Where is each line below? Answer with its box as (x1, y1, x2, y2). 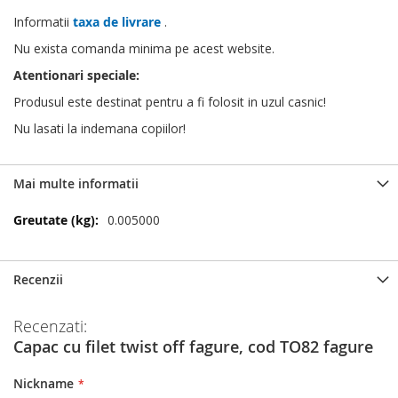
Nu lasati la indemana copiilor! (13, 119, 186, 137)
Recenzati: (13, 314, 87, 337)
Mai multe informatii (13, 174, 139, 192)
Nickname (13, 374, 74, 392)
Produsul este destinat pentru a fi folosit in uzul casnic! (13, 92, 326, 110)
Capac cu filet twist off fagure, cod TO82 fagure (13, 335, 373, 357)
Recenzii (13, 270, 63, 288)
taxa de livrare (73, 12, 161, 30)
